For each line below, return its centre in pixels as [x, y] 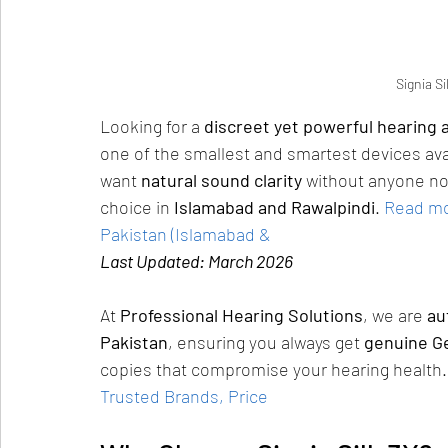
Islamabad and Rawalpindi [274, 207]
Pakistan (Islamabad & [185, 234]
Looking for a [152, 126]
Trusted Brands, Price [184, 396]
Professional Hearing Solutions [241, 315]
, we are [395, 315]
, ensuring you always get [266, 342]
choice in [137, 207]
